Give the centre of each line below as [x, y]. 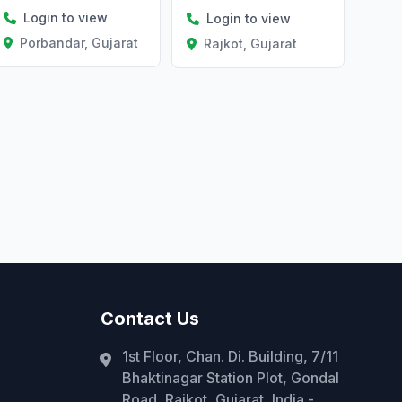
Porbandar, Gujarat [79, 43]
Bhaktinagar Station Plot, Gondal [231, 377]
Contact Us [150, 318]
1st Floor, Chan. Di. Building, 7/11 [230, 356]
